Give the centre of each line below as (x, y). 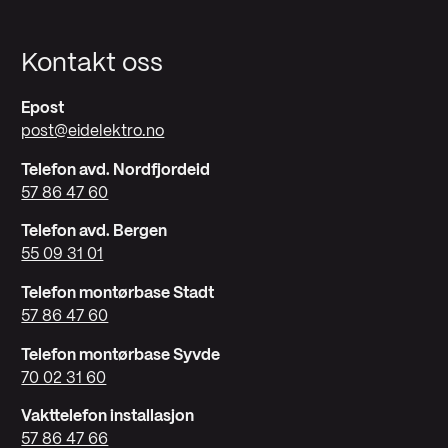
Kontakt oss (92, 64)
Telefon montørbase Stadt (118, 293)
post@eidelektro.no (93, 131)
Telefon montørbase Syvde (121, 355)
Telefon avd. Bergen (94, 232)
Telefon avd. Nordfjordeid (116, 170)
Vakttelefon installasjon (108, 417)
